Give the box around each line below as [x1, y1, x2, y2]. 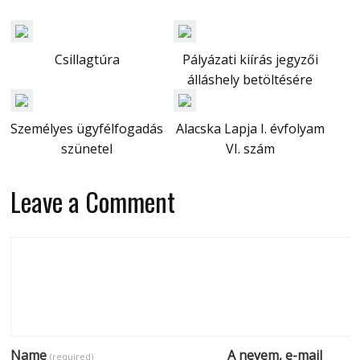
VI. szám [225, 140, 275, 157]
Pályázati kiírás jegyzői [182, 51, 318, 68]
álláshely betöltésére [187, 71, 313, 88]
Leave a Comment [10, 182, 176, 220]
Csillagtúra [54, 51, 120, 68]
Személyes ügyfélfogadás [10, 120, 164, 137]
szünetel [61, 140, 113, 157]
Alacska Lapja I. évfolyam [175, 120, 325, 137]
